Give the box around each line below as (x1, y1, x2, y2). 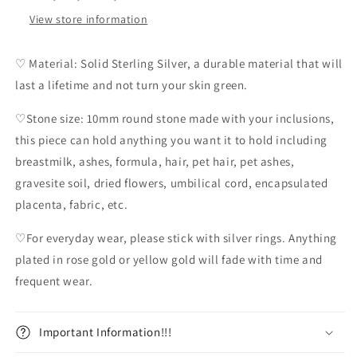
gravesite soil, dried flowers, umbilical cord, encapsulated (15, 175, 328, 191)
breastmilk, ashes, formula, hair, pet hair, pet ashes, (15, 154, 295, 170)
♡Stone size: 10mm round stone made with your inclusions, (15, 111, 335, 127)
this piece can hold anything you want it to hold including (15, 132, 328, 148)
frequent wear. (15, 273, 93, 289)
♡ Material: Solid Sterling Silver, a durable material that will (15, 56, 343, 72)
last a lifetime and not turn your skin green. (15, 77, 249, 93)
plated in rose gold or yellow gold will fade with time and (15, 252, 323, 268)
